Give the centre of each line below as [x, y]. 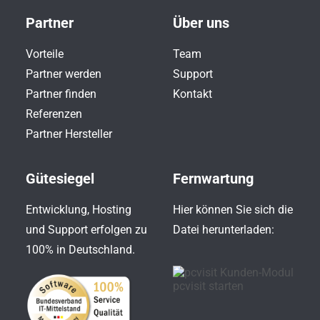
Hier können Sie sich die [233, 210]
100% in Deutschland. [80, 250]
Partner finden [61, 94]
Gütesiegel [60, 179]
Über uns [201, 23]
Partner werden [64, 74]
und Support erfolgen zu [86, 230]
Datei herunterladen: [224, 230]
